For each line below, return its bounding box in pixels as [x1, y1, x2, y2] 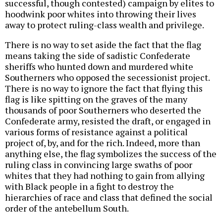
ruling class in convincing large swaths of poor [5, 159, 192, 171]
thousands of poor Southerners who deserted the [5, 104, 201, 116]
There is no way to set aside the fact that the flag [5, 39, 201, 51]
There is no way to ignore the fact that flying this [5, 82, 203, 95]
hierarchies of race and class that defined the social [5, 191, 213, 204]
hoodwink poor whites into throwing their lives [5, 8, 196, 20]
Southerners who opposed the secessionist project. [5, 71, 210, 84]
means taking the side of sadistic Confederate [5, 50, 190, 62]
